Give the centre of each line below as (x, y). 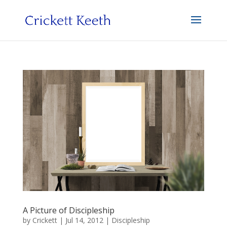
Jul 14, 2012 (84, 220)
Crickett (45, 220)
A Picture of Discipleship (68, 210)
